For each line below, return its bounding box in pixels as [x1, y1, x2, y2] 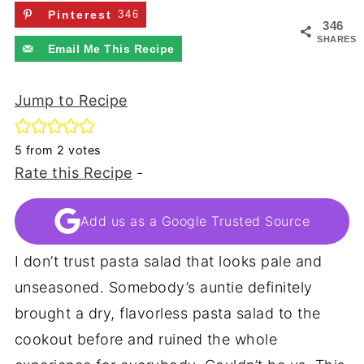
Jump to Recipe [14, 91, 128, 109]
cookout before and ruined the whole [14, 330, 278, 348]
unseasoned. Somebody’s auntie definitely [14, 278, 313, 296]
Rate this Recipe [14, 163, 132, 181]
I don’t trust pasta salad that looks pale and [14, 252, 323, 270]
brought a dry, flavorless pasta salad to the [14, 304, 321, 322]
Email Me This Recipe [47, 42, 175, 55]
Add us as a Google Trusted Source [80, 213, 310, 230]
